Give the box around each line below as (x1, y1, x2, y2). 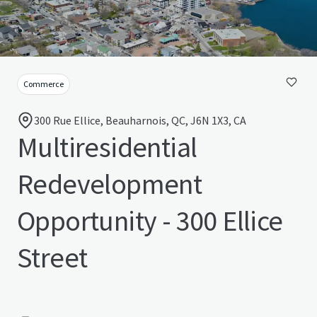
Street (17, 240, 88, 275)
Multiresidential (17, 129, 197, 165)
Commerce (23, 79, 64, 89)
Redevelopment (17, 166, 202, 202)
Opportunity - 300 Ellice (17, 203, 283, 238)
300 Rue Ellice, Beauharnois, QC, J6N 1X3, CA (34, 113, 246, 127)
